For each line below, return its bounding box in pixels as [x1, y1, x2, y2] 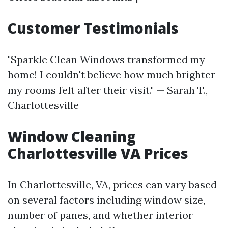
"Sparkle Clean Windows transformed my [8, 53, 205, 66]
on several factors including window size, [8, 193, 205, 206]
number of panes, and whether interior [8, 209, 193, 221]
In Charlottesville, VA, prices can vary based [8, 178, 217, 191]
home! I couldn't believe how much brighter [8, 68, 215, 81]
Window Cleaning [8, 127, 136, 146]
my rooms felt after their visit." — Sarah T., [8, 83, 208, 96]
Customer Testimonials [8, 18, 179, 38]
